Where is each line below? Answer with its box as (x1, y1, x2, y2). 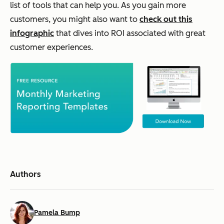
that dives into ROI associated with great (54, 28, 205, 38)
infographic (10, 28, 54, 38)
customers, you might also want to (10, 14, 139, 24)
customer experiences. (10, 42, 93, 52)
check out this (139, 14, 192, 24)
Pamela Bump (34, 208, 80, 217)
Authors (10, 169, 41, 179)
